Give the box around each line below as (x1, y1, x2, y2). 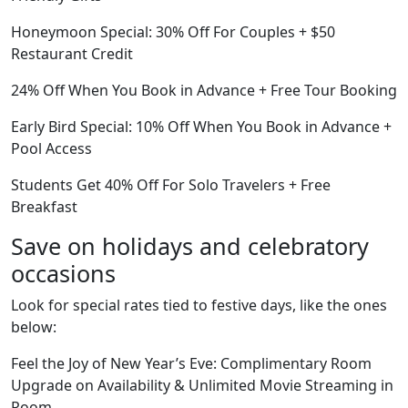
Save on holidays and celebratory (11, 230, 369, 261)
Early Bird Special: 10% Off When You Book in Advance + (11, 117, 392, 137)
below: (11, 317, 56, 337)
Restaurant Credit (11, 44, 133, 64)
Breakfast (11, 197, 77, 217)
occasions (11, 258, 116, 289)
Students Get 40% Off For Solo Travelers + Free (11, 175, 331, 195)
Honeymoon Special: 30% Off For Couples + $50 (11, 22, 335, 42)
